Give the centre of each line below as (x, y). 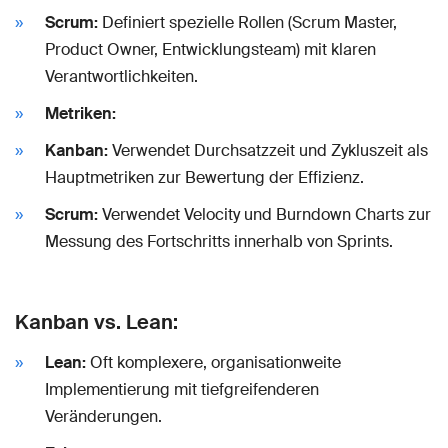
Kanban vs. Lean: (96, 321)
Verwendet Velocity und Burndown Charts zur (264, 214)
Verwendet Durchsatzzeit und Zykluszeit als (268, 150)
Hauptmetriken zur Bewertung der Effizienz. (204, 177)
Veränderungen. (103, 416)
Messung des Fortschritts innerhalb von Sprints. (219, 241)
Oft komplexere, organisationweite (213, 362)
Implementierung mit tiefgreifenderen (182, 389)
